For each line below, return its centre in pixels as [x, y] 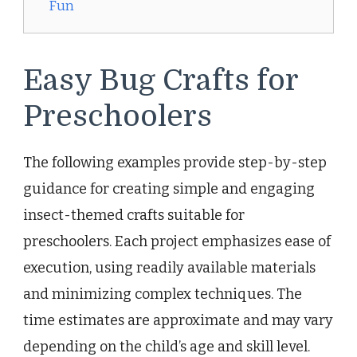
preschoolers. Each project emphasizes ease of [177, 241]
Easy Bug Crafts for [161, 81]
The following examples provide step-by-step [175, 162]
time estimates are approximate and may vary [178, 320]
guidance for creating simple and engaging [169, 188]
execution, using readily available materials [169, 267]
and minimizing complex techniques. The [163, 294]
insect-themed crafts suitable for [134, 215]
